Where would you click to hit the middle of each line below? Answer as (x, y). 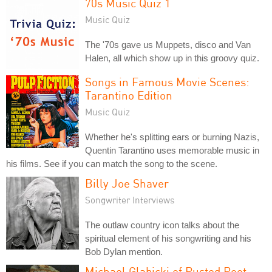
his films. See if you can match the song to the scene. (112, 163)
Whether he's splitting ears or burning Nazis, (172, 137)
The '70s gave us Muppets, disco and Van (168, 44)
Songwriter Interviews (130, 199)
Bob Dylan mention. (124, 251)
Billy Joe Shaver (127, 183)
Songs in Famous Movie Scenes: (167, 81)
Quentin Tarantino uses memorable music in (172, 150)
